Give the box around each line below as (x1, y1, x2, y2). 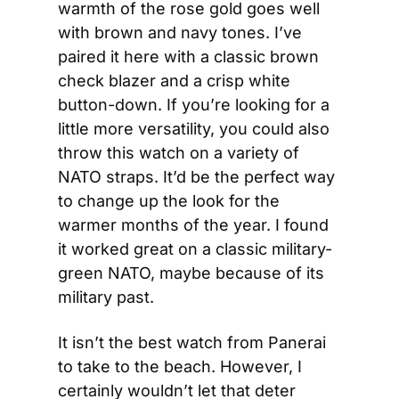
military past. (58, 288, 154, 306)
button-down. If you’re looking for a (58, 95, 330, 114)
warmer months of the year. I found (58, 216, 329, 234)
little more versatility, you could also (58, 119, 330, 138)
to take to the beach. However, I (58, 357, 302, 376)
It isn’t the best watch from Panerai (58, 333, 326, 352)
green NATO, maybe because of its (58, 264, 324, 282)
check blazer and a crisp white (58, 71, 290, 90)
